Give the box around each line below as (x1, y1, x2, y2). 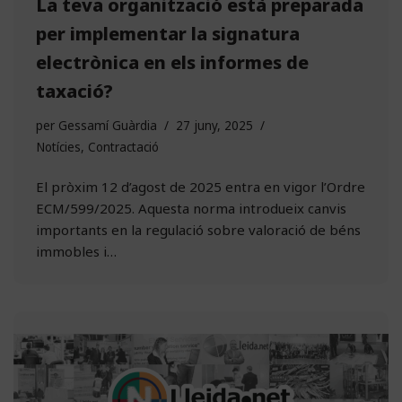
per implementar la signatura (36, 22, 300, 47)
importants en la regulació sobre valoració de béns (36, 221, 361, 240)
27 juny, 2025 (176, 118, 253, 135)
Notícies (36, 139, 81, 156)
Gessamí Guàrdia (58, 118, 157, 135)
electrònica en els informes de (36, 50, 309, 75)
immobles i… (36, 242, 120, 261)
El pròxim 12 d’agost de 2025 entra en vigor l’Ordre (36, 178, 365, 197)
